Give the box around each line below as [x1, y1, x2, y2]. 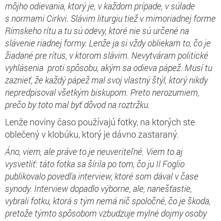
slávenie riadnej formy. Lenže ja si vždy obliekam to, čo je [5, 37, 211, 49]
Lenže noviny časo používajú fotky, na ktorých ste [5, 115, 195, 128]
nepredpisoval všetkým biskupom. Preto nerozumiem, [5, 86, 199, 98]
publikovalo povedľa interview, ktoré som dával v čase [5, 170, 198, 182]
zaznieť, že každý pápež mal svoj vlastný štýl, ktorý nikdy [5, 74, 208, 86]
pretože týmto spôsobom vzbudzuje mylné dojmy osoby [5, 207, 207, 219]
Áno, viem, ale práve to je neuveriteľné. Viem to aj [5, 145, 183, 157]
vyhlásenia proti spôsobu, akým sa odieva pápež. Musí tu [5, 61, 212, 74]
